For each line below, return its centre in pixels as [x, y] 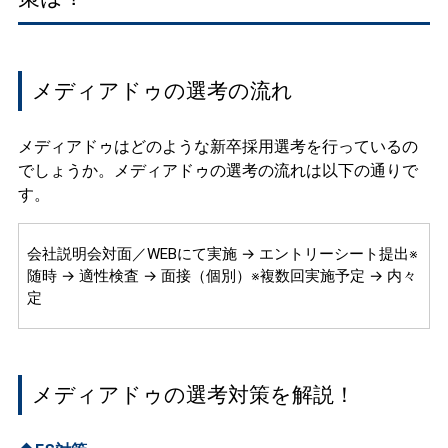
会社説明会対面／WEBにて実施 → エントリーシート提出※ [222, 254]
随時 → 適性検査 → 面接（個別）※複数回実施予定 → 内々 [221, 276]
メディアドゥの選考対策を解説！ [194, 394]
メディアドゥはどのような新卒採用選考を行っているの [217, 147]
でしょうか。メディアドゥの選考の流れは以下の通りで [217, 171]
